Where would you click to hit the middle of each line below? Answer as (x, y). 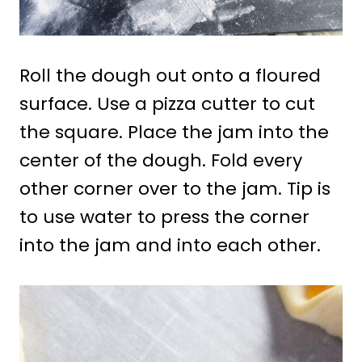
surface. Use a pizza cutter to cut (167, 103)
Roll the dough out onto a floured (170, 75)
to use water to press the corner (164, 217)
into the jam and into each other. (170, 245)
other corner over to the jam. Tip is (175, 188)
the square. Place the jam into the (174, 132)
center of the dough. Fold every (161, 160)
